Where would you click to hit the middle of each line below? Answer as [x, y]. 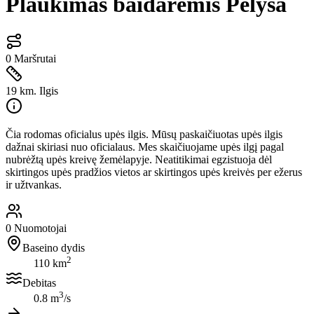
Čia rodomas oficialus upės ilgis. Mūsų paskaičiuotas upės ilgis [144, 134]
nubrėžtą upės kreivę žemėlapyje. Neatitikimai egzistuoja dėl [139, 159]
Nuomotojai [40, 228]
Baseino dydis [54, 247]
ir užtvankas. [34, 184]
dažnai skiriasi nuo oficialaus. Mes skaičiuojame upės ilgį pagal [145, 146]
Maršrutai [35, 58]
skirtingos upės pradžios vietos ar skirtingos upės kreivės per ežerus [154, 172]
